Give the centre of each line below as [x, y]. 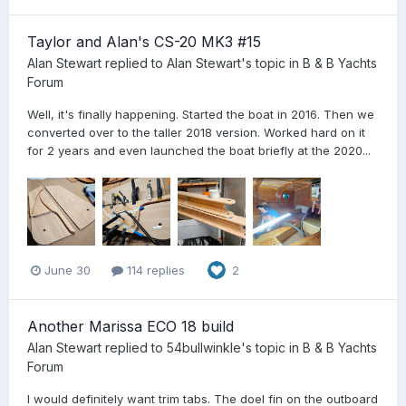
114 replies [154, 270]
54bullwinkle [204, 348]
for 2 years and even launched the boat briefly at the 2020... [199, 150]
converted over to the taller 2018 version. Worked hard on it [196, 132]
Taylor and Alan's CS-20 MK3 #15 [144, 41]
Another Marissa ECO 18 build [130, 327]
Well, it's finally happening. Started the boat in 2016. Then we [201, 114]
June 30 [68, 270]
